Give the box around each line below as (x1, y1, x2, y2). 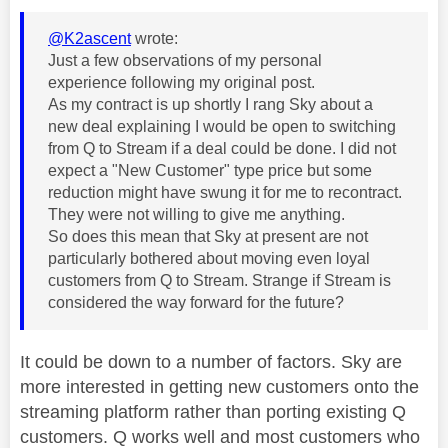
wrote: (131, 29, 178, 47)
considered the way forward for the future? (48, 293, 344, 311)
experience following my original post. (48, 73, 319, 91)
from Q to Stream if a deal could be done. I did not (48, 139, 396, 157)
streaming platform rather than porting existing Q (20, 401, 406, 422)
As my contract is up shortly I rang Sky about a (48, 95, 373, 113)
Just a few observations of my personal (48, 51, 322, 69)
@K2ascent (48, 29, 131, 47)
